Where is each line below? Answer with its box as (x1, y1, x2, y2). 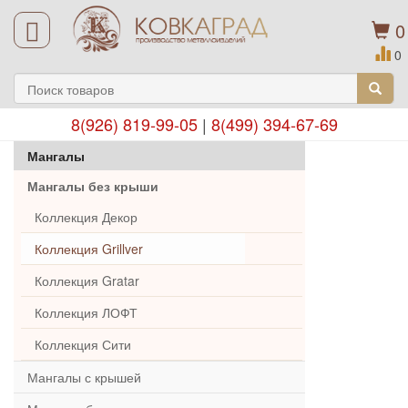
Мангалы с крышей (27, 368, 141, 386)
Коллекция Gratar (35, 271, 139, 290)
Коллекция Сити (35, 335, 131, 353)
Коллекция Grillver (35, 240, 143, 258)
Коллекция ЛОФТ (35, 303, 138, 321)
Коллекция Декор (35, 208, 138, 226)
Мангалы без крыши (27, 177, 158, 195)
